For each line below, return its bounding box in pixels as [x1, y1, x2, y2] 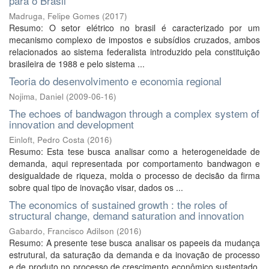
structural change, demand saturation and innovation [9, 208, 244, 223]
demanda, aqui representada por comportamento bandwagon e [9, 157, 260, 169]
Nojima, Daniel [9, 91, 64, 102]
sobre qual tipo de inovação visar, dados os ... [9, 181, 183, 193]
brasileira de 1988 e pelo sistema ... [9, 58, 145, 70]
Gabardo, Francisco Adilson [9, 225, 114, 237]
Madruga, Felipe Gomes [9, 10, 100, 22]
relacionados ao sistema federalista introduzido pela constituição [9, 46, 260, 58]
